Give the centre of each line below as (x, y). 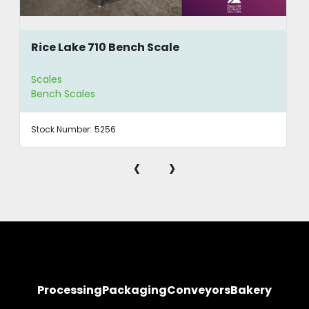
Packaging (134, 290)
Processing (70, 290)
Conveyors (199, 290)
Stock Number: (62, 130)
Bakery (251, 290)
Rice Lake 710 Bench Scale (106, 47)
